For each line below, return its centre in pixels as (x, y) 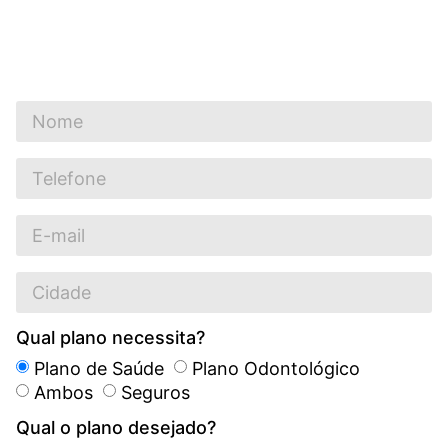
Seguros (155, 392)
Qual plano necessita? (110, 338)
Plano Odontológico (276, 368)
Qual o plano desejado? (116, 428)
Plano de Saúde (99, 368)
